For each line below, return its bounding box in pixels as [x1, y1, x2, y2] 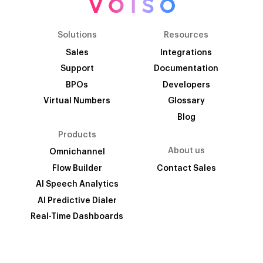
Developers [162, 80, 210, 89]
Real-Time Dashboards [31, 213, 123, 221]
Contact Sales [156, 164, 216, 173]
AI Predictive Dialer [37, 196, 117, 205]
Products [58, 130, 96, 139]
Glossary [167, 97, 205, 106]
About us [167, 147, 205, 156]
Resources [164, 31, 208, 40]
